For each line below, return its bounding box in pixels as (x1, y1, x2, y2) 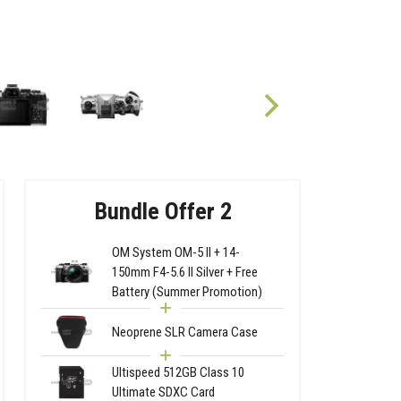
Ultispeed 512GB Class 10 (112, 364, 245, 381)
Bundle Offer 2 (93, 197, 232, 225)
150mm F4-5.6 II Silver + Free (112, 263, 259, 280)
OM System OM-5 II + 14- (112, 243, 241, 260)
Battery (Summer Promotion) (112, 283, 263, 300)
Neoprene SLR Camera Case (112, 323, 259, 340)
